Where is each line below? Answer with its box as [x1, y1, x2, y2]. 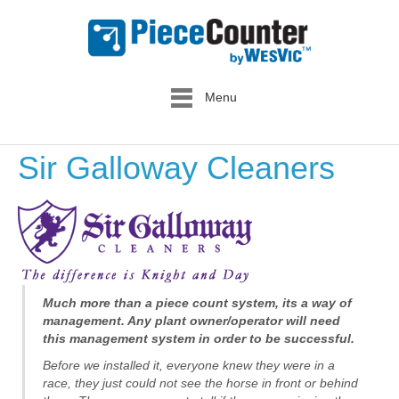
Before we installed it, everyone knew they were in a [43, 358, 335, 373]
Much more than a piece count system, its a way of [43, 296, 352, 311]
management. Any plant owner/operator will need [43, 313, 340, 329]
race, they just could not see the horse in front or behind [43, 376, 358, 391]
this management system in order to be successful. [43, 331, 354, 346]
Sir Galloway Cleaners [18, 150, 335, 187]
